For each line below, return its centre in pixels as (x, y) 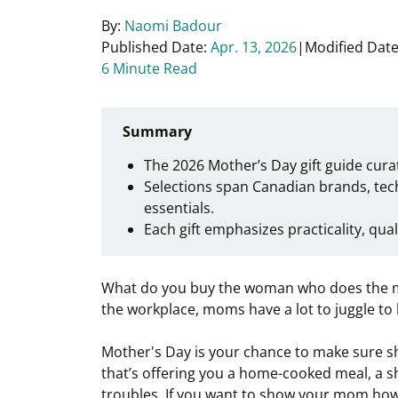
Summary (157, 131)
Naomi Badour (173, 26)
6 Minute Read (149, 68)
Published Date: (156, 47)
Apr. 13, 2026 (254, 47)
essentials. (179, 208)
